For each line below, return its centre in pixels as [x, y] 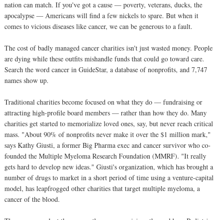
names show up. [27, 80]
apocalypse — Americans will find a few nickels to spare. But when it [101, 15]
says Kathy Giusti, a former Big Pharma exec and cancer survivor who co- [108, 145]
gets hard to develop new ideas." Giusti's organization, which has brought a [109, 166]
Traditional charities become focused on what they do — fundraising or [103, 102]
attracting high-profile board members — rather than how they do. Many [106, 112]
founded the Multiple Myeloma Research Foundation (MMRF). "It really [105, 156]
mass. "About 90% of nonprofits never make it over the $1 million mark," [108, 134]
